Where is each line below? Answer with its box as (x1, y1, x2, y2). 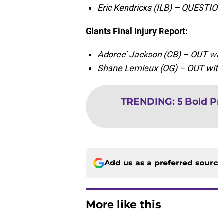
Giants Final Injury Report (86, 26, 185, 36)
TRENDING (120, 95, 172, 108)
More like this (86, 198, 161, 212)
